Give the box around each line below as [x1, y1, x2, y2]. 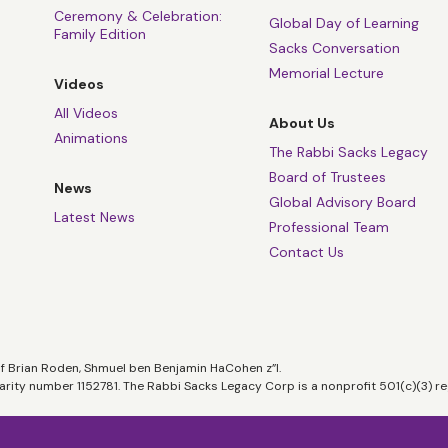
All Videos [54, 103, 118, 122]
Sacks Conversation [269, 38, 400, 57]
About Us [269, 113, 335, 132]
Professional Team [269, 217, 389, 236]
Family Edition [54, 24, 146, 43]
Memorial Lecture [269, 63, 384, 82]
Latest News [54, 207, 135, 226]
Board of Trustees [269, 167, 386, 186]
